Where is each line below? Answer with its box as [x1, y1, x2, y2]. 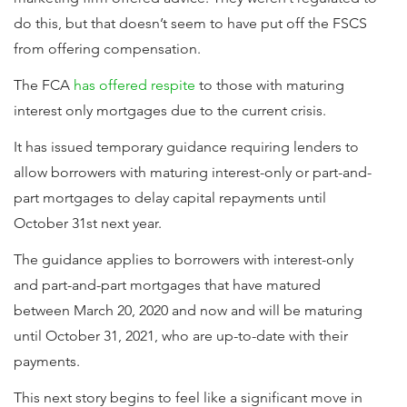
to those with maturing [195, 76, 344, 94]
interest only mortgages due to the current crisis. [14, 102, 326, 119]
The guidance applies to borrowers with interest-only [14, 251, 353, 268]
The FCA [14, 76, 74, 94]
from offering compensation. [14, 40, 201, 57]
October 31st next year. [14, 214, 162, 232]
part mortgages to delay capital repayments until [14, 189, 326, 206]
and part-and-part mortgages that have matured [14, 276, 321, 293]
